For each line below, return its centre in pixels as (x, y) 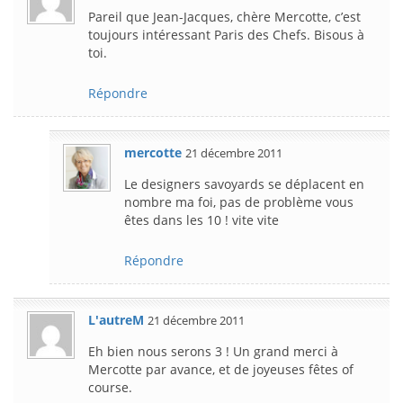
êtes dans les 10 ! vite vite (201, 219)
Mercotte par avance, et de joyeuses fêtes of (221, 369)
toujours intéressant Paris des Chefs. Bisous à (226, 34)
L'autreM (116, 319)
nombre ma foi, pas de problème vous (239, 201)
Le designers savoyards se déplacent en (244, 184)
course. (110, 387)
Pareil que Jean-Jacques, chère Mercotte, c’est (224, 16)
